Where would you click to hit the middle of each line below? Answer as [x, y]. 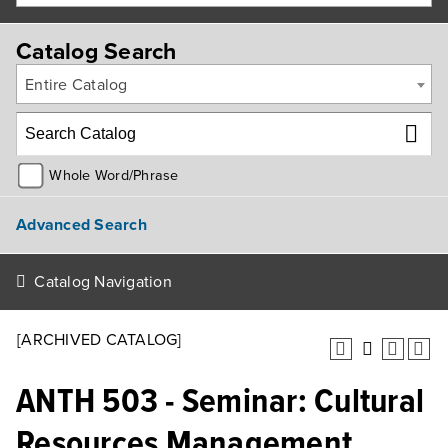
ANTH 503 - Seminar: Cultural [220, 403]
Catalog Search [96, 52]
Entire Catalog [76, 85]
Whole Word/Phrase [114, 175]
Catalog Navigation [103, 282]
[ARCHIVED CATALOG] [99, 340]
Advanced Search [81, 224]
